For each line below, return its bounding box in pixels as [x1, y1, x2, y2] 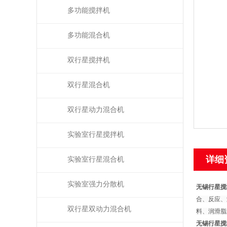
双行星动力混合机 [67, 106, 124, 113]
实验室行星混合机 [67, 156, 124, 163]
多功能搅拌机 [67, 7, 110, 14]
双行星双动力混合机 [67, 205, 131, 213]
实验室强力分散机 [67, 180, 124, 188]
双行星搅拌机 [67, 56, 110, 64]
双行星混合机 [67, 81, 110, 89]
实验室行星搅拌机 [67, 131, 124, 138]
